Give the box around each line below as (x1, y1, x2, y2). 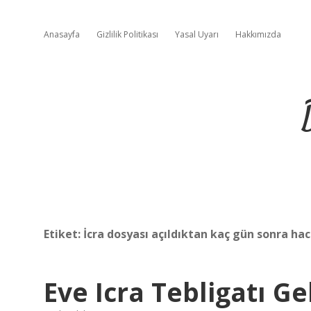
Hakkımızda (235, 28, 281, 40)
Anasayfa (44, 28, 80, 40)
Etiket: (44, 226, 83, 242)
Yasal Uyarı (175, 28, 219, 40)
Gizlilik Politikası (96, 28, 158, 40)
